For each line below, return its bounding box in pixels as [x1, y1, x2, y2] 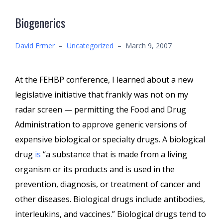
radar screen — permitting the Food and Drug [15, 104, 186, 115]
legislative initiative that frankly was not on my [15, 89, 188, 100]
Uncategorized [67, 41, 113, 50]
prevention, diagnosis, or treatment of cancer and [15, 179, 201, 190]
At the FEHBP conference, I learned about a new [15, 74, 193, 85]
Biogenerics [15, 13, 65, 31]
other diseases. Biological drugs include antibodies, [15, 194, 205, 205]
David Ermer [15, 41, 55, 50]
